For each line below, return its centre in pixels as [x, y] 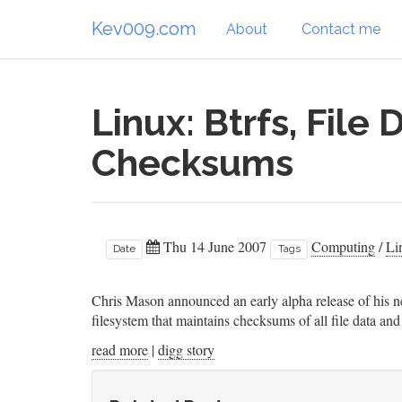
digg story [186, 350]
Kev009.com [144, 28]
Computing [343, 246]
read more [120, 350]
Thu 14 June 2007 [214, 246]
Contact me [341, 29]
